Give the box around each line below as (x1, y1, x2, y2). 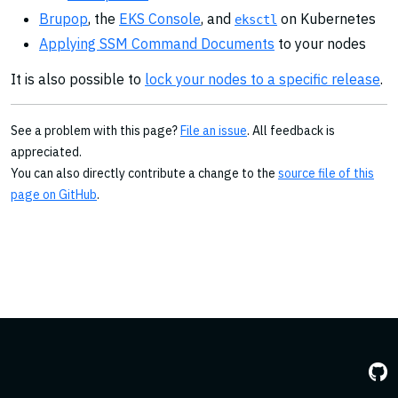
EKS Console (119, 10, 201, 28)
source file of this (278, 165, 374, 181)
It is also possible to (11, 70, 145, 88)
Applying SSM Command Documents (39, 35, 275, 52)
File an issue (180, 123, 247, 139)
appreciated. (11, 144, 82, 160)
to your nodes (275, 35, 366, 52)
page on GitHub (11, 187, 97, 203)
